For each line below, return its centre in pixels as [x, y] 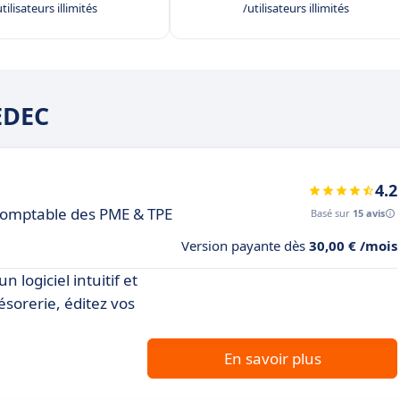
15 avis [369, 213]
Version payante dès [245, 246]
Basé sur [332, 213]
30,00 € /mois [353, 246]
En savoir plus [272, 358]
